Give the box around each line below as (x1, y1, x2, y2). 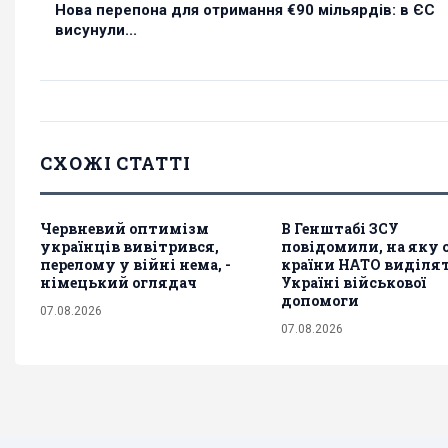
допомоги (281, 291, 359, 311)
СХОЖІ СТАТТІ (40, 151, 191, 176)
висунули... (55, 21, 137, 40)
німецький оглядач (40, 273, 197, 293)
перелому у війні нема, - (40, 255, 231, 275)
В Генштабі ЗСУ (281, 219, 399, 239)
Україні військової (281, 273, 426, 293)
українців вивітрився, (40, 237, 219, 257)
